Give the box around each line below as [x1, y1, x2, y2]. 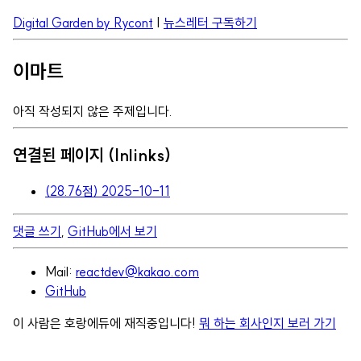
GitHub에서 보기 [68, 223, 157, 240]
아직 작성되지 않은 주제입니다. [13, 102, 172, 119]
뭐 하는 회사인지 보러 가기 [199, 315, 336, 332]
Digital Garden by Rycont [13, 15, 153, 31]
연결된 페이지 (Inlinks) [13, 144, 171, 166]
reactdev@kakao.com [76, 263, 199, 280]
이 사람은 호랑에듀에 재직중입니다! [13, 315, 199, 332]
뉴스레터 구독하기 [164, 15, 257, 31]
